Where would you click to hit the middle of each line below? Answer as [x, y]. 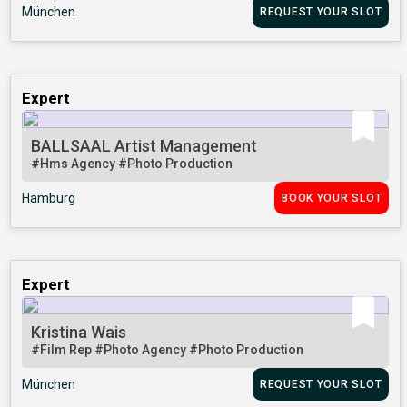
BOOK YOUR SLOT [332, 199]
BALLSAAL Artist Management [144, 146]
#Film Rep [63, 350]
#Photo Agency [142, 350]
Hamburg [49, 199]
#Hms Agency [75, 164]
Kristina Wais [79, 333]
